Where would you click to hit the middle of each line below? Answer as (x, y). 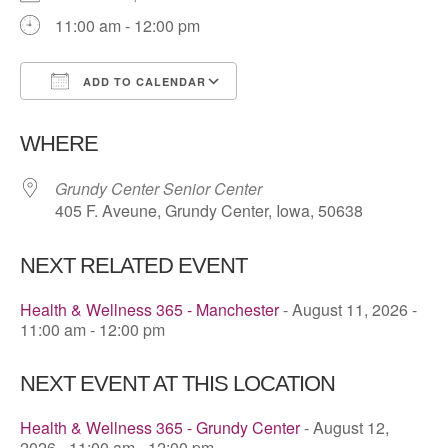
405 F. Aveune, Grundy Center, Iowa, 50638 (209, 211)
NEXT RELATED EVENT (133, 266)
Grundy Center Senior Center (158, 189)
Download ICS (107, 118)
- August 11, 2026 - (348, 310)
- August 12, (344, 428)
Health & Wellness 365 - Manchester (149, 310)
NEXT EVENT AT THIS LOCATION (177, 384)
